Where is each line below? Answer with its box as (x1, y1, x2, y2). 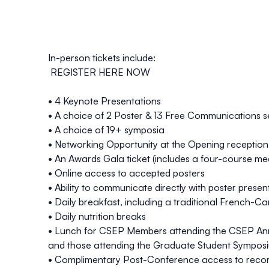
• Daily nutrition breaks (48, 210, 146, 223)
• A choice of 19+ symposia (48, 124, 165, 136)
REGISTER (48, 66, 98, 79)
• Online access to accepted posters (48, 167, 205, 180)
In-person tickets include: (48, 52, 156, 64)
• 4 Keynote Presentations (48, 95, 161, 107)
